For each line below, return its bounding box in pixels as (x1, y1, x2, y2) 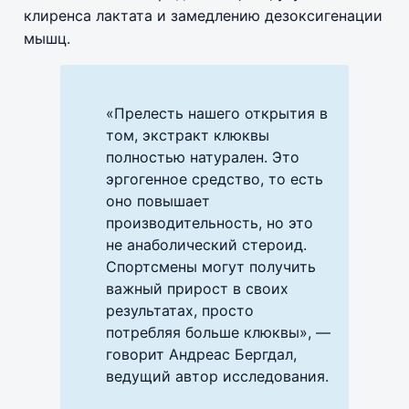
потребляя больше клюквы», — (106, 323, 330, 342)
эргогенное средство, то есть (106, 170, 323, 189)
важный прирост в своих (106, 279, 288, 299)
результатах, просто (106, 301, 254, 320)
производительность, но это (106, 214, 313, 233)
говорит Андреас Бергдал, (106, 345, 297, 364)
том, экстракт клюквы (106, 126, 269, 145)
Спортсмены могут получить (106, 257, 316, 277)
